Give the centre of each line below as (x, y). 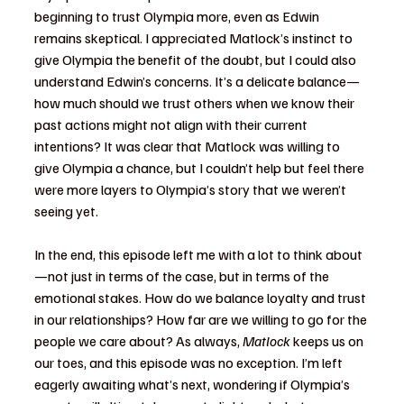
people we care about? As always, (138, 341)
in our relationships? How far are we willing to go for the (202, 320)
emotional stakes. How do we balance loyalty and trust (202, 298)
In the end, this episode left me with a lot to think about (198, 255)
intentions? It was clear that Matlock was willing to (188, 147)
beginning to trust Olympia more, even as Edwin (178, 17)
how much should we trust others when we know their (196, 103)
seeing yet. (66, 211)
